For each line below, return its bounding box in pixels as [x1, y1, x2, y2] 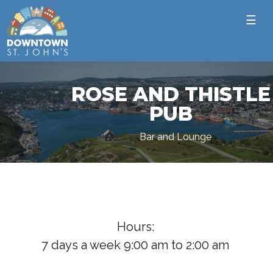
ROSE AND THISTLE [71, 82, 271, 107]
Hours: [116, 219, 154, 235]
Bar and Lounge [139, 131, 211, 143]
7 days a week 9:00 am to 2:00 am [41, 238, 230, 253]
